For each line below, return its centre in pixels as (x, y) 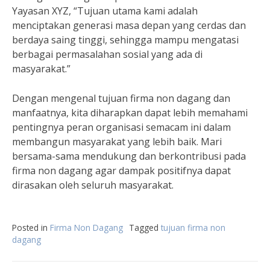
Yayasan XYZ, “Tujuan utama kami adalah (105, 11)
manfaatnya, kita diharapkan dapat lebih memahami (130, 113)
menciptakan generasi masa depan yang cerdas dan (129, 25)
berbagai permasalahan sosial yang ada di (107, 54)
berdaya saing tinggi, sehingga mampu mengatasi (125, 40)
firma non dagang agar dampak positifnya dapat (121, 171)
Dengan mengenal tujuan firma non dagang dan (121, 98)
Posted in (31, 228)
